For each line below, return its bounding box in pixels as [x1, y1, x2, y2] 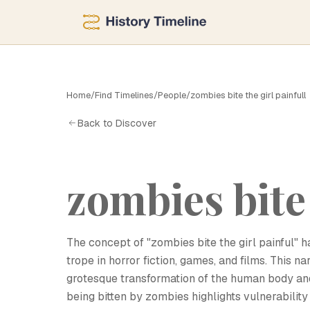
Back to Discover [77, 116, 156, 129]
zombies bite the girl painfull [190, 89, 306, 101]
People [158, 89, 186, 101]
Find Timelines [95, 89, 154, 101]
